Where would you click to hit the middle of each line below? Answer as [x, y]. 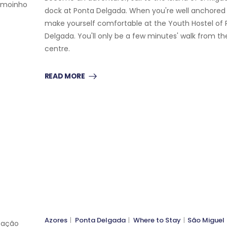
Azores [56, 220]
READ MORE [65, 76]
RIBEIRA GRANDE [93, 91]
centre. [57, 48]
